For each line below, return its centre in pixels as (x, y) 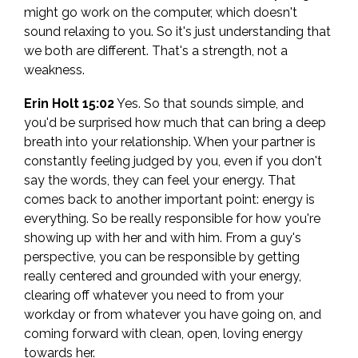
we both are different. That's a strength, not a (156, 51)
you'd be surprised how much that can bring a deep (175, 123)
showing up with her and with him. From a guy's (163, 238)
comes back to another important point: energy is (169, 200)
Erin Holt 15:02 (69, 104)
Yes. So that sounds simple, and (209, 104)
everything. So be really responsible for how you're (172, 219)
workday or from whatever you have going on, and (173, 315)
